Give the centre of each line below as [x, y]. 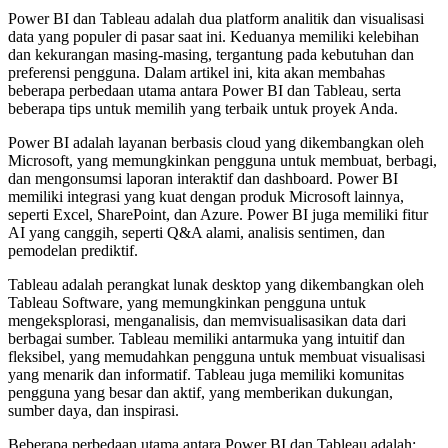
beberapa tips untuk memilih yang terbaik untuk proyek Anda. [203, 109]
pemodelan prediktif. [73, 251]
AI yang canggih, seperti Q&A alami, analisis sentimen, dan [196, 233]
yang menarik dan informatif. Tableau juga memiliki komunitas [206, 375]
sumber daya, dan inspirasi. [93, 411]
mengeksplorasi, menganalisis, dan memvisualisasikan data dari [207, 321]
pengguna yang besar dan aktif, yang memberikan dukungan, [200, 393]
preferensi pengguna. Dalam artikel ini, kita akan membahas [196, 73]
